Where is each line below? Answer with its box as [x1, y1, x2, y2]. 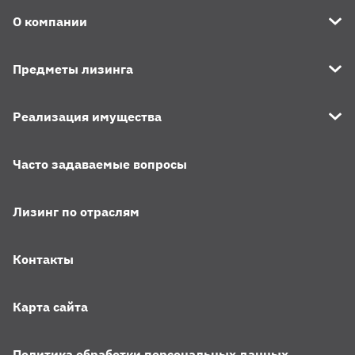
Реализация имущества [13, 109, 162, 125]
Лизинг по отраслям [13, 204, 139, 220]
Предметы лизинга [13, 61, 133, 78]
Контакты [13, 251, 74, 268]
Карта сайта [13, 299, 88, 315]
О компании [13, 13, 87, 30]
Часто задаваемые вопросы [13, 156, 187, 173]
